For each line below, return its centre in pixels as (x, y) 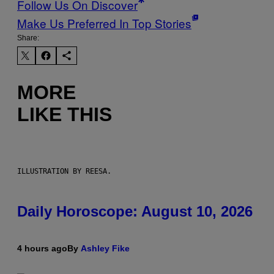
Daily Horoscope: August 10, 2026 (135, 212)
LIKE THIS (65, 114)
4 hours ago (42, 249)
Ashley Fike (105, 249)
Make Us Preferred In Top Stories (104, 23)
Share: (28, 38)
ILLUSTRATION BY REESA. (64, 172)
